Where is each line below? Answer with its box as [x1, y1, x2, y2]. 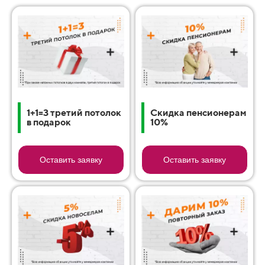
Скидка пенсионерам [150, 106, 247, 118]
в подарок [27, 116, 71, 128]
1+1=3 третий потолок [27, 106, 121, 118]
